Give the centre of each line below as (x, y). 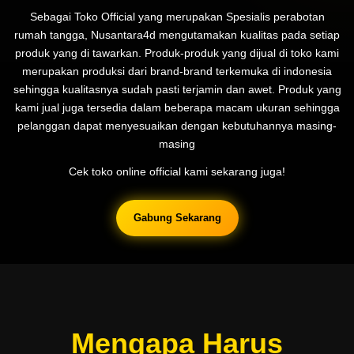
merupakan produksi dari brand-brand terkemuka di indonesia (177, 71)
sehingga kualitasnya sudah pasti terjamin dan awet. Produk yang (177, 89)
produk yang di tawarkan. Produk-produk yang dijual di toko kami (177, 53)
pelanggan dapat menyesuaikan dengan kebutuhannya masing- (177, 125)
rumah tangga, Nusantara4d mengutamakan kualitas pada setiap (177, 34)
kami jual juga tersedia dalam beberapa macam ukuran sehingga (177, 107)
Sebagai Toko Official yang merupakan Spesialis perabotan (177, 16)
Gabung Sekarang (177, 217)
